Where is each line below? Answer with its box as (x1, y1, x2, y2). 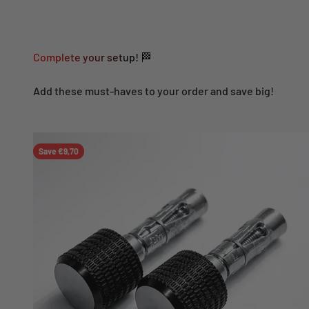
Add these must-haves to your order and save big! (33, 84, 274, 97)
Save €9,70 (39, 146, 79, 156)
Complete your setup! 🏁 (33, 50, 152, 63)
